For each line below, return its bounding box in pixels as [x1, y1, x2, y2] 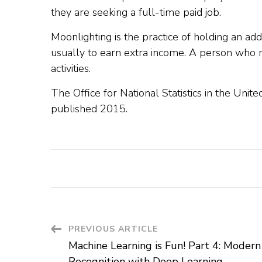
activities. [51, 61, 91, 76]
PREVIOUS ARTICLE [68, 223, 158, 235]
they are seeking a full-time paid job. [51, 5, 221, 20]
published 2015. [51, 102, 127, 116]
